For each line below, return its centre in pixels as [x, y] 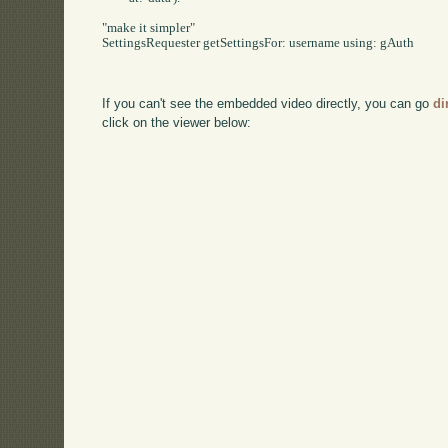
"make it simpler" [149, 27]
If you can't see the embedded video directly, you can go [268, 103]
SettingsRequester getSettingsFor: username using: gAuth [258, 42]
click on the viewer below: [177, 122]
